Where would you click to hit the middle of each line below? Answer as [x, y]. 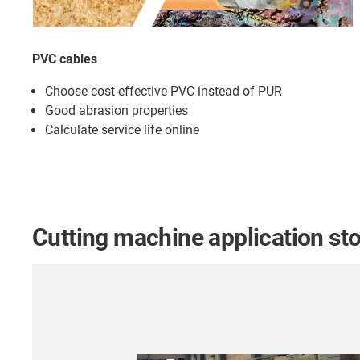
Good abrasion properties [117, 111]
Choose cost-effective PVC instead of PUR [164, 92]
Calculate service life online [122, 130]
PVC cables [65, 59]
